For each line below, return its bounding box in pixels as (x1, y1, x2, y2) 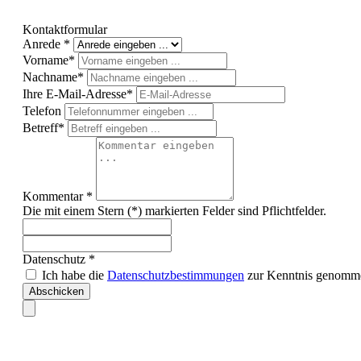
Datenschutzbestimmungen (107, 268, 244, 282)
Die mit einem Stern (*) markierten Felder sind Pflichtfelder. (23, 204, 326, 218)
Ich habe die (42, 268, 107, 282)
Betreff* (23, 121, 68, 135)
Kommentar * (23, 189, 96, 203)
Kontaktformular (23, 23, 107, 36)
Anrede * (23, 37, 73, 51)
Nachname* (23, 70, 87, 84)
